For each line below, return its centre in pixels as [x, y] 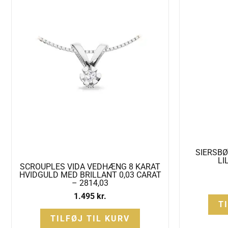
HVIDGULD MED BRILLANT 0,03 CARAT [90, 175]
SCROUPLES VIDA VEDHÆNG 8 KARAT [90, 166]
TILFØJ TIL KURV [90, 218]
